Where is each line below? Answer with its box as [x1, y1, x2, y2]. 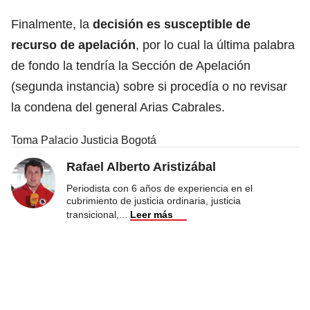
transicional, [66, 208, 119, 220]
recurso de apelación [11, 37, 136, 52]
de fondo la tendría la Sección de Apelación [11, 58, 250, 73]
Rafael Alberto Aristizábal [66, 159, 216, 174]
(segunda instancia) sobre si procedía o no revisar [11, 79, 287, 93]
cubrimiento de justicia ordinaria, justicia [66, 194, 241, 206]
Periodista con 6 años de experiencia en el [66, 182, 253, 194]
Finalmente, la [11, 17, 93, 31]
